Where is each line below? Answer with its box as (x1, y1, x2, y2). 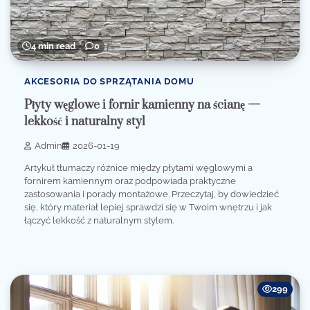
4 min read (31, 41, 75, 52)
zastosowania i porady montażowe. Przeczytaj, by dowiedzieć (24, 188, 279, 199)
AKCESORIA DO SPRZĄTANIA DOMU (24, 76, 194, 87)
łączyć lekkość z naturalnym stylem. (24, 215, 174, 226)
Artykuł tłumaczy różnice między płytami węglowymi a (24, 162, 253, 173)
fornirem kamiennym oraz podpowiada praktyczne (24, 175, 236, 186)
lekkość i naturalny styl (24, 114, 145, 130)
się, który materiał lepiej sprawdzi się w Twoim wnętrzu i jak (24, 201, 272, 212)
